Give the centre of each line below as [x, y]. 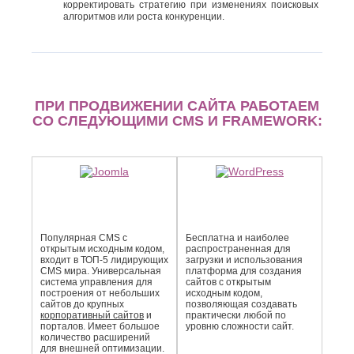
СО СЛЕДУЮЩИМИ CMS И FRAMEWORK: [177, 121]
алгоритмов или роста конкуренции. [144, 17]
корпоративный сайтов [92, 315]
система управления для [96, 282]
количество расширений [95, 337]
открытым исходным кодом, [102, 249]
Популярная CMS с [84, 238]
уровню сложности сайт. [240, 326]
